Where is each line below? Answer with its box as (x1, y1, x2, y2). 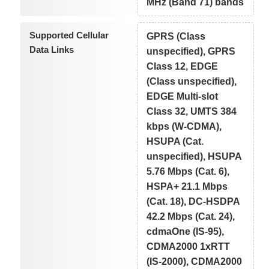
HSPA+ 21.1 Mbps (147, 181, 228, 192)
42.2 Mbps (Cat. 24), (147, 211, 235, 222)
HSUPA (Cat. (147, 136, 204, 147)
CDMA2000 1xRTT (147, 241, 231, 252)
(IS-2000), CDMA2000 (147, 256, 243, 267)
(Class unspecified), (147, 76, 237, 86)
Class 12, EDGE (147, 61, 219, 71)
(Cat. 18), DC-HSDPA (147, 196, 241, 207)
